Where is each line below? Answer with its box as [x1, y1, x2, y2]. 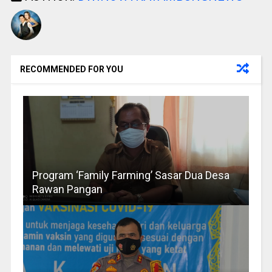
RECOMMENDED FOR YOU [19, 64, 123, 75]
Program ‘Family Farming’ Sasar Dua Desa [32, 169, 229, 182]
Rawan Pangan [32, 183, 103, 196]
